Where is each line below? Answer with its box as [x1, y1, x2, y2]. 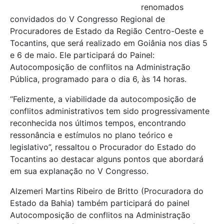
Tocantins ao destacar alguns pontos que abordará [10, 153, 203, 164]
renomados [141, 1, 183, 12]
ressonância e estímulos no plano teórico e [10, 129, 172, 140]
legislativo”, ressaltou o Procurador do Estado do [10, 141, 196, 152]
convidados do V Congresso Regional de [10, 13, 165, 24]
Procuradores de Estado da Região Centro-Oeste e [10, 25, 203, 36]
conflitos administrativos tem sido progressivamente [10, 105, 209, 116]
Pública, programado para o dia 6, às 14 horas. [10, 73, 186, 84]
